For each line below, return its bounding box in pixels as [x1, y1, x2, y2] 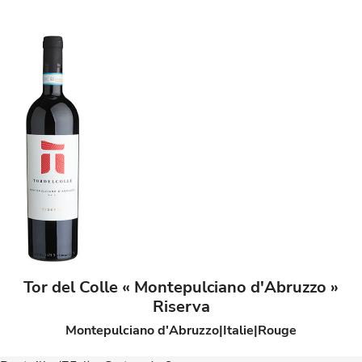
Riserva [152, 296, 210, 318]
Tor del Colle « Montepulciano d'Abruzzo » [23, 276, 339, 298]
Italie [223, 322, 254, 339]
